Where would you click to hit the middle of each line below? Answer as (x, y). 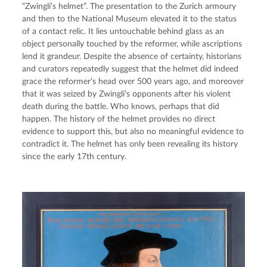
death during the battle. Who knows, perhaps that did (121, 106)
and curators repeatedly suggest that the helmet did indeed (131, 69)
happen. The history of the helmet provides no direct (119, 119)
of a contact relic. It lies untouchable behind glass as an (123, 31)
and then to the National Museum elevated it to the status (130, 19)
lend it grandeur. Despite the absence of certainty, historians (132, 56)
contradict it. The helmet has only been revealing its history (130, 144)
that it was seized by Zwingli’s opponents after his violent (127, 94)
